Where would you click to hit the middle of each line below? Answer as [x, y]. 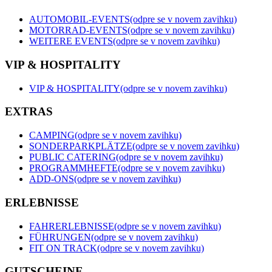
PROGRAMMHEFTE [73, 168]
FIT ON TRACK [63, 248]
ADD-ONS [52, 179]
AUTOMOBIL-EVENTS [80, 19]
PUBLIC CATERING [73, 157]
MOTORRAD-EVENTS [78, 30]
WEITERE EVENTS [71, 41]
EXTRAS [29, 112]
